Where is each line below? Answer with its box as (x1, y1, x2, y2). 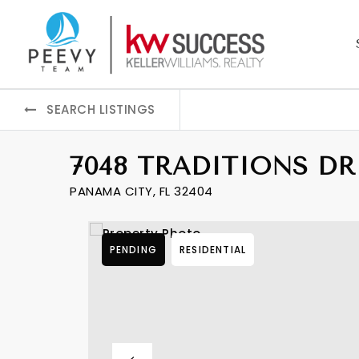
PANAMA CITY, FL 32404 (70, 183, 213, 200)
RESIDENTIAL (179, 243, 247, 256)
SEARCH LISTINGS (46, 101, 155, 118)
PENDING (109, 243, 157, 256)
